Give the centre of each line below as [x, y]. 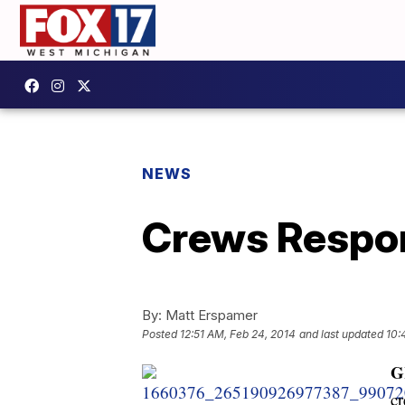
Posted [161, 334]
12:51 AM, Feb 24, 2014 [238, 334]
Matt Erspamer [210, 315]
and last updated [341, 334]
